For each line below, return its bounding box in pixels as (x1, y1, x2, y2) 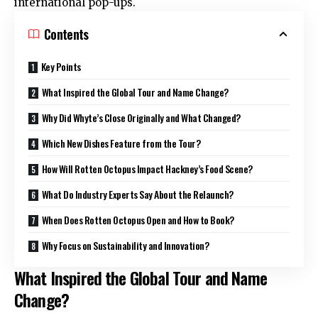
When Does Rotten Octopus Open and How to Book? (41, 212, 234, 227)
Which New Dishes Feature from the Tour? (41, 135, 201, 150)
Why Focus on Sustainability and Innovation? (41, 237, 209, 253)
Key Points (40, 58, 81, 74)
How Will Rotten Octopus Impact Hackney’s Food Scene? (41, 160, 253, 176)
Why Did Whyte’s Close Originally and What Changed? (41, 109, 241, 125)
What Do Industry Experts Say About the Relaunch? (41, 186, 234, 202)
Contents (44, 24, 89, 43)
